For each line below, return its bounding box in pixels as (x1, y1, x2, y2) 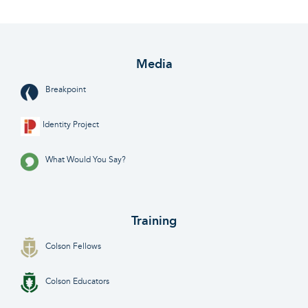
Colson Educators (45, 276, 109, 287)
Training (131, 211, 177, 231)
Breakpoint (45, 85, 86, 96)
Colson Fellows (45, 241, 101, 252)
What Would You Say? (45, 155, 126, 166)
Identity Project (43, 120, 99, 131)
